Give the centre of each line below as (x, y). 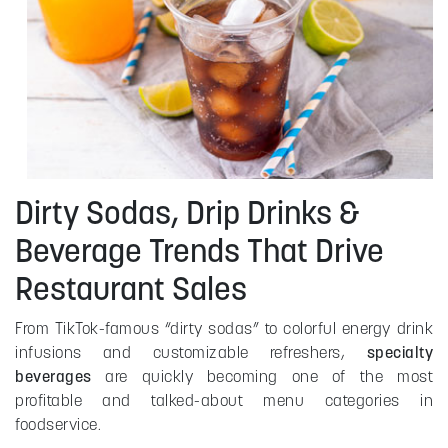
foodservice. (58, 423)
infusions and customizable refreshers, (191, 351)
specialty (399, 351)
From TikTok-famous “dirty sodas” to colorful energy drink (224, 327)
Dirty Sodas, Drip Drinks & (187, 212)
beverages (53, 375)
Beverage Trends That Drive (199, 250)
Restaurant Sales (131, 288)
